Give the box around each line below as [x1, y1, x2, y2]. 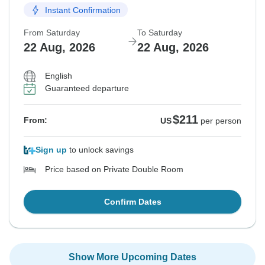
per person [201, 116, 241, 126]
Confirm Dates [104, 197, 161, 207]
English [45, 71, 72, 81]
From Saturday [24, 28, 80, 38]
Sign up [35, 145, 67, 155]
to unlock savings [67, 145, 134, 155]
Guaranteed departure [45, 83, 129, 93]
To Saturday [137, 28, 182, 38]
